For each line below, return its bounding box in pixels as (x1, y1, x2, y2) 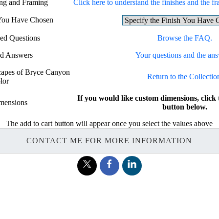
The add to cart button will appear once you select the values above (6, 119, 213, 128)
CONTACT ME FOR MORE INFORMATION (26, 136, 193, 145)
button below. (162, 102, 208, 111)
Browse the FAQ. (157, 33, 213, 42)
